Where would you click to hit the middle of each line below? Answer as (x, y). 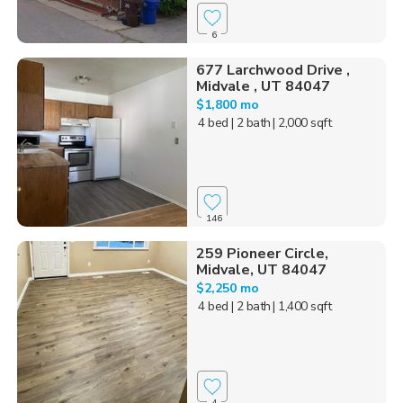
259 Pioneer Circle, (262, 254)
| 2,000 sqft (302, 122)
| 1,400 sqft (302, 307)
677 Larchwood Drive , (273, 70)
